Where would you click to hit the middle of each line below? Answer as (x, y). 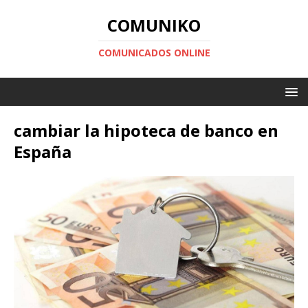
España (43, 152)
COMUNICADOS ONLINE (154, 53)
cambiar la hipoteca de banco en (146, 130)
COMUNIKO (154, 25)
